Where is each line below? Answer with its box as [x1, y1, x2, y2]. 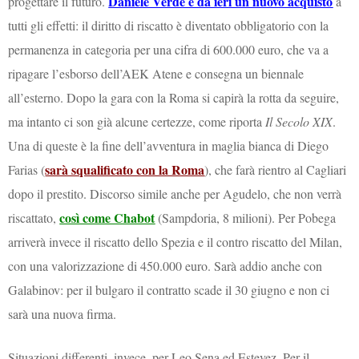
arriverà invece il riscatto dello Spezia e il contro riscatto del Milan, [8, 232, 343, 250]
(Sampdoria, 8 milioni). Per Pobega [155, 208, 337, 226]
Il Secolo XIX [265, 112, 333, 130]
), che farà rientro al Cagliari [204, 160, 347, 178]
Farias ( [8, 160, 46, 178]
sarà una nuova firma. [8, 305, 117, 322]
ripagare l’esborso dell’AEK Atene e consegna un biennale [8, 64, 305, 82]
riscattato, [8, 208, 60, 226]
